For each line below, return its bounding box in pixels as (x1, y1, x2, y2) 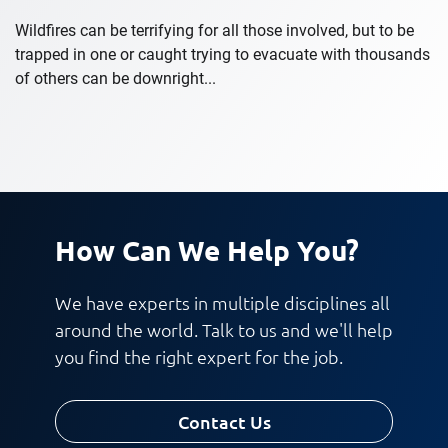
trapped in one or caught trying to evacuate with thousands (15, 45, 430, 65)
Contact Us (177, 410, 271, 434)
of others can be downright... (15, 69, 216, 89)
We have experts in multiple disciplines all (55, 291, 390, 315)
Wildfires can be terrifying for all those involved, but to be (15, 21, 414, 41)
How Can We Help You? (55, 232, 359, 268)
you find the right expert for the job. (55, 345, 343, 369)
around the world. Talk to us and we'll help (55, 318, 393, 342)
